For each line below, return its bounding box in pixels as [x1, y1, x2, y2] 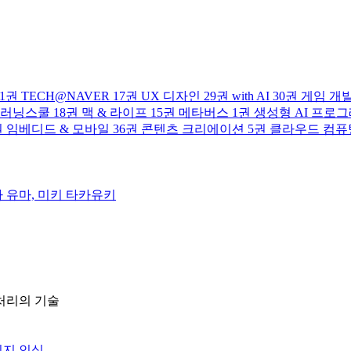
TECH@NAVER [21, 89, 110, 103]
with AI [232, 89, 270, 103]
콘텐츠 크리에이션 [141, 122, 244, 136]
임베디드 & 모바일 [6, 122, 110, 136]
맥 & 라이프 [81, 106, 147, 119]
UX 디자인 [141, 89, 201, 103]
